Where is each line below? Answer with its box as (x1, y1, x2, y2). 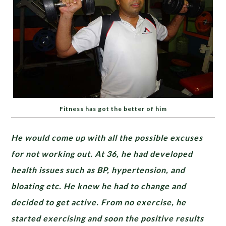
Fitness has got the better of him (59, 105, 167, 113)
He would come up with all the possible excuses (11, 133, 203, 143)
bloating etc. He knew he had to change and (11, 181, 187, 191)
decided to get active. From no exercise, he (11, 197, 187, 207)
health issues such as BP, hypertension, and (11, 165, 186, 175)
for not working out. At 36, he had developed (11, 149, 193, 159)
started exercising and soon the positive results (11, 213, 204, 223)
